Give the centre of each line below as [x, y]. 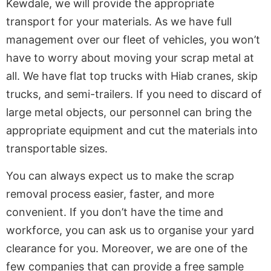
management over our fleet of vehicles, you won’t [133, 40]
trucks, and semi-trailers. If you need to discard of [134, 94]
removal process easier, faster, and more [110, 194]
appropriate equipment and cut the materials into [132, 131]
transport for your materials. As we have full [119, 22]
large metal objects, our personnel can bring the [129, 113]
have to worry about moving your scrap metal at [130, 58]
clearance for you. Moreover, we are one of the [127, 248]
